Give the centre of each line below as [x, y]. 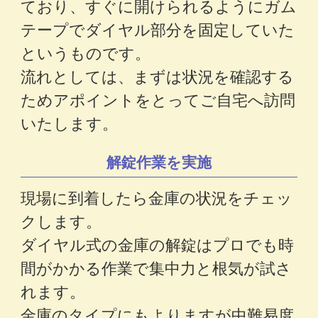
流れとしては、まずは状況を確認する [158, 75]
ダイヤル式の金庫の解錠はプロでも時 [158, 243]
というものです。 [86, 52]
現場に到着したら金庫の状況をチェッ [157, 197]
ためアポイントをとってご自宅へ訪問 [158, 99]
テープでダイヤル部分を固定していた [158, 28]
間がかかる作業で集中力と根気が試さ [157, 267]
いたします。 [70, 122]
